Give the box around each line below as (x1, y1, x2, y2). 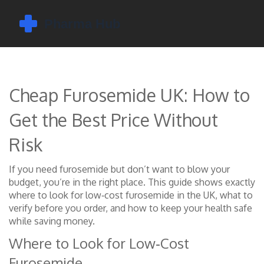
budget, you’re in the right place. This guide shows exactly (9, 176, 255, 188)
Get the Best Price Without (9, 108, 218, 131)
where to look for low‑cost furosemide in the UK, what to (9, 189, 253, 201)
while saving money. (9, 215, 95, 227)
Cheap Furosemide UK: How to (9, 84, 250, 106)
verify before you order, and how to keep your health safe (9, 202, 252, 214)
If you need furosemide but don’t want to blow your (9, 163, 230, 175)
